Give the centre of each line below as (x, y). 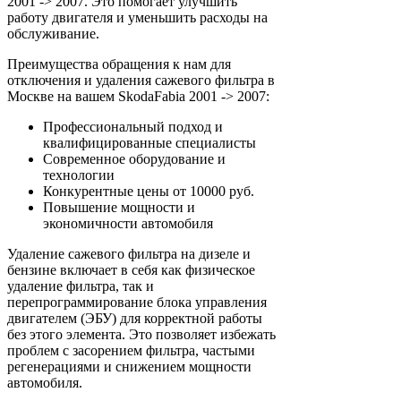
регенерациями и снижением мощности (129, 366)
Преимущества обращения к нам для (119, 64)
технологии (79, 175)
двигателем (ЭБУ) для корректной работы (135, 318)
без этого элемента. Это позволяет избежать (141, 334)
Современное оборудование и (134, 158)
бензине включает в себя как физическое (131, 269)
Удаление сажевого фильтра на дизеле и (129, 253)
